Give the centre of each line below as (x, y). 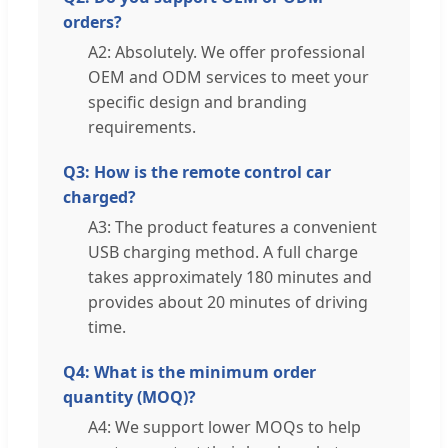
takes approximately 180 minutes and (230, 276)
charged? (99, 196)
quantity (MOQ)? (129, 396)
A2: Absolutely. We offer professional (226, 51)
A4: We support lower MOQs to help (224, 426)
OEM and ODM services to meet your (228, 76)
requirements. (142, 126)
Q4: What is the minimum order (189, 371)
